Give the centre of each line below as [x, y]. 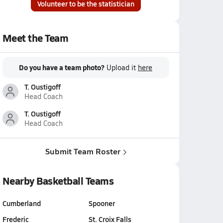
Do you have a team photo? [62, 67]
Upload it [122, 67]
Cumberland [21, 203]
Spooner [102, 203]
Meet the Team [35, 38]
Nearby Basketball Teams [58, 181]
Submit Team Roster [83, 151]
